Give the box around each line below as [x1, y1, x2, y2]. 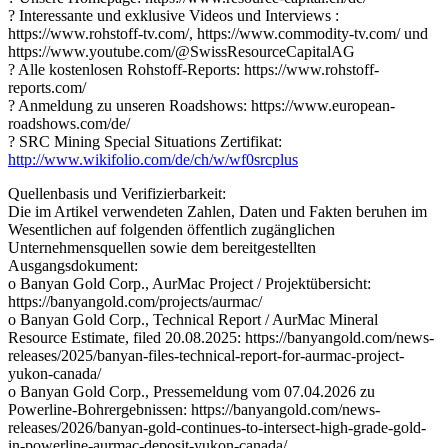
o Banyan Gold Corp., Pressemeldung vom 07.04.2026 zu [8, 382, 375, 400]
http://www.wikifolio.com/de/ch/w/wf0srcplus [8, 150, 298, 168]
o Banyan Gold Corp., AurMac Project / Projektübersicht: [8, 274, 371, 292]
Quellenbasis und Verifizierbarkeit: [8, 184, 226, 202]
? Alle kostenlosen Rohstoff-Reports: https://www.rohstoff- [8, 60, 379, 78]
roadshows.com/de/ [8, 114, 130, 132]
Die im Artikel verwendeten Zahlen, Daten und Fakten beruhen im [8, 202, 427, 220]
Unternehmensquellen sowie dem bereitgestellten [8, 238, 316, 256]
